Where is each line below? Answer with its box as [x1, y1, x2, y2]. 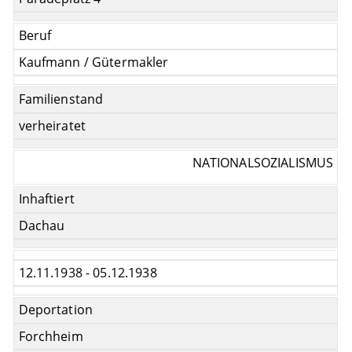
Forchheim [18, 327, 83, 345]
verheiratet [18, 116, 86, 134]
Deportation [18, 301, 93, 319]
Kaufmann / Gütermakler [18, 53, 169, 71]
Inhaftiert [18, 190, 75, 208]
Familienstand [18, 90, 104, 108]
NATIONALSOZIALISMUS [192, 154, 334, 172]
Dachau [18, 216, 65, 234]
